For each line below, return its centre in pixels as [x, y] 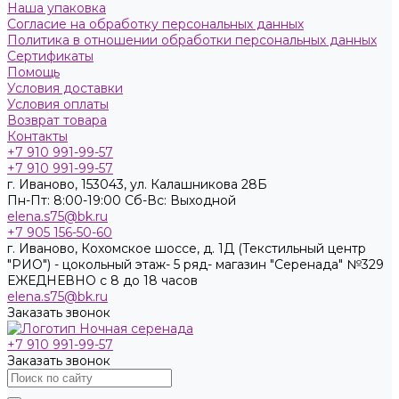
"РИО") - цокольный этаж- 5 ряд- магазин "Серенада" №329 [195, 265]
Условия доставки [65, 88]
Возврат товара [57, 120]
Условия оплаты [58, 104]
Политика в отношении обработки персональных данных [192, 40]
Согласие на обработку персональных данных [155, 24]
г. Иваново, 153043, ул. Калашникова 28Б [137, 184]
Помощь [33, 72]
